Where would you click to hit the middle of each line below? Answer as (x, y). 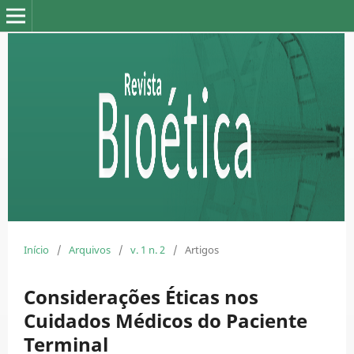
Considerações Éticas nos (141, 296)
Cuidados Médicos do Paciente (166, 320)
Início (36, 249)
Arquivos (90, 249)
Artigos (202, 249)
